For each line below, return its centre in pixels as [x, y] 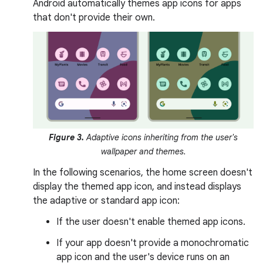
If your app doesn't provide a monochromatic [153, 243]
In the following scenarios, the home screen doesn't [143, 172]
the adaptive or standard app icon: [106, 200]
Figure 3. [66, 137]
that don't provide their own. [94, 18]
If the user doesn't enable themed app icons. [151, 222]
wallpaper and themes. [143, 151]
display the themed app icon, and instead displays [137, 186]
